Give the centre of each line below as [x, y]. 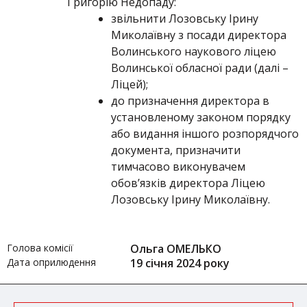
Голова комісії [40, 248]
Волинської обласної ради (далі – [200, 68]
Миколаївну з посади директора [199, 35]
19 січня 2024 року [180, 263]
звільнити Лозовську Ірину [185, 19]
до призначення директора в [190, 101]
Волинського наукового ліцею [194, 51]
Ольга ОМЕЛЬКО [176, 249]
